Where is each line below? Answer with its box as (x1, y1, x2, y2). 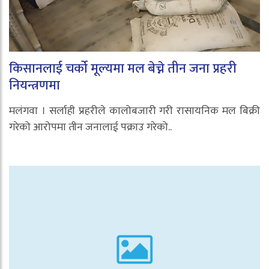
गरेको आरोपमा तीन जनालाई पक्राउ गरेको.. (9, 118, 172, 137)
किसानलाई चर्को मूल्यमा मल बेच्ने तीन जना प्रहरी (9, 58, 237, 80)
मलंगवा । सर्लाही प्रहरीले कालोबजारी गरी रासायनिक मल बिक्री (9, 102, 260, 121)
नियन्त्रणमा (9, 74, 63, 97)
